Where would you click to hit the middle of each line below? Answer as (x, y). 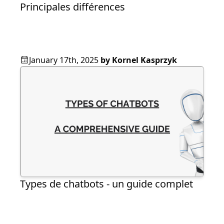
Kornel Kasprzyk (144, 60)
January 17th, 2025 (64, 60)
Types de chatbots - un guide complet (106, 184)
